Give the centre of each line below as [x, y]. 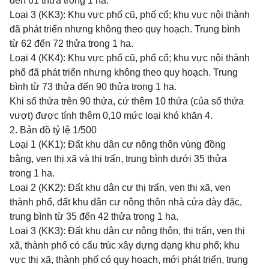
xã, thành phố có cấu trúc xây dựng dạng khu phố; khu [125, 245]
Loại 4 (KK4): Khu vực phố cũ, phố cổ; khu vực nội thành [130, 58]
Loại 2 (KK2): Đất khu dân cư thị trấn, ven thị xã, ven [120, 188]
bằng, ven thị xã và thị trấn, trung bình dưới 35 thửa [118, 159]
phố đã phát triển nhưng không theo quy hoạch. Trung [124, 72]
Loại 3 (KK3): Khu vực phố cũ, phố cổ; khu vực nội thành [130, 15]
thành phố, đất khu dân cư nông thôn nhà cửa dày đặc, [126, 202]
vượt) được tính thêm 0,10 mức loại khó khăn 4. [111, 116]
